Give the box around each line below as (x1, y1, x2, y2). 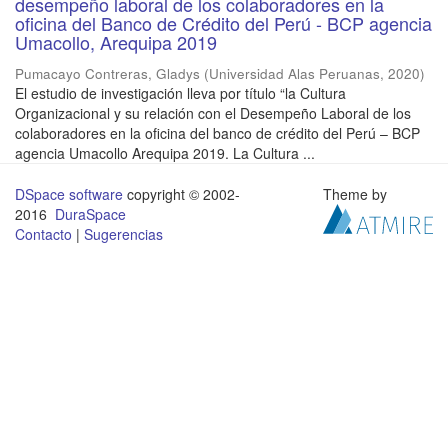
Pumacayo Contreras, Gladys (15, 64, 200, 84)
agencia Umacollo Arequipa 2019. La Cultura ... (15, 143, 315, 164)
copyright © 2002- (123, 184, 240, 205)
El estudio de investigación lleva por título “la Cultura (15, 83, 346, 104)
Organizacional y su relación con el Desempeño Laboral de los (15, 103, 411, 124)
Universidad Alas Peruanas (209, 64, 380, 84)
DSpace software (15, 184, 123, 205)
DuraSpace (55, 204, 126, 225)
